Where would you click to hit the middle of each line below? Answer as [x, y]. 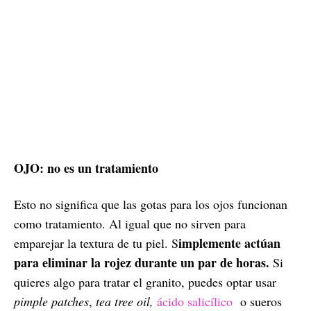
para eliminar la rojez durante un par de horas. [142, 262]
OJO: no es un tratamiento [86, 168]
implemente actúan [229, 243]
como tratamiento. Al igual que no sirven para [130, 223]
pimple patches [51, 301]
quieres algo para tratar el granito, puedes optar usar [145, 281]
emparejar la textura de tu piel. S [96, 243]
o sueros [261, 301]
